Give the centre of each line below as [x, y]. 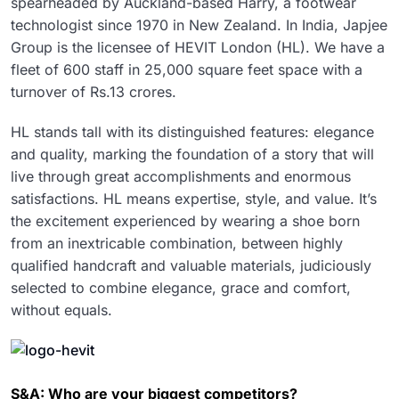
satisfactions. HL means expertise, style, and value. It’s [194, 199]
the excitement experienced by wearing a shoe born [185, 221]
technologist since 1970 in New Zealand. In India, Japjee [199, 25]
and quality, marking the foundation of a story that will [192, 155]
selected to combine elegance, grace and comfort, [181, 288]
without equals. [61, 310]
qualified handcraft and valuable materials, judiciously [191, 266]
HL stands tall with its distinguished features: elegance [192, 132]
